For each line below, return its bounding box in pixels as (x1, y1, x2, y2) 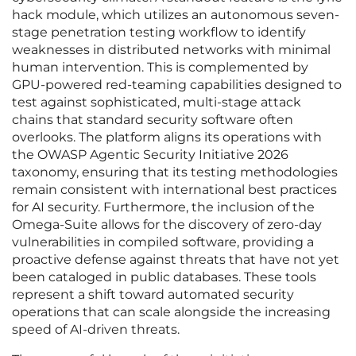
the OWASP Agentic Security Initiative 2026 (12, 147, 288, 163)
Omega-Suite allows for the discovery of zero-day (12, 217, 322, 233)
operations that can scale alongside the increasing (12, 304, 331, 320)
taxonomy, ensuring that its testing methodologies (12, 164, 338, 180)
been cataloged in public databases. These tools (12, 269, 316, 285)
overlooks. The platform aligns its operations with (12, 130, 322, 145)
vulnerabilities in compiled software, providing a (12, 234, 314, 250)
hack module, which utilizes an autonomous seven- (12, 7, 339, 23)
